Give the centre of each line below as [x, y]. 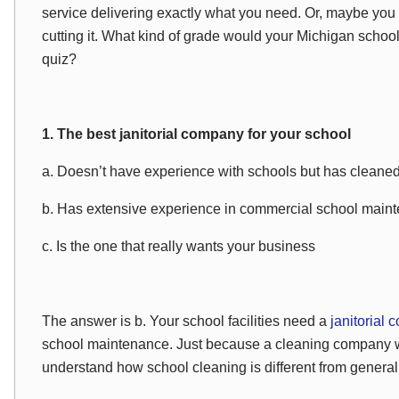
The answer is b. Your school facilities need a [186, 321]
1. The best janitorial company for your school [196, 134]
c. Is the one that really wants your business [179, 246]
